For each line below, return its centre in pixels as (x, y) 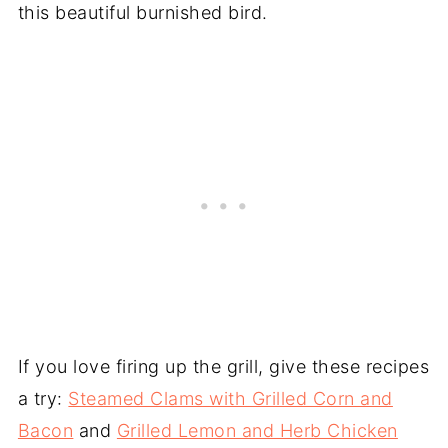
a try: (43, 398)
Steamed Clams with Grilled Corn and (230, 398)
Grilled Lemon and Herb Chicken (257, 430)
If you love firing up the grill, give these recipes (223, 366)
